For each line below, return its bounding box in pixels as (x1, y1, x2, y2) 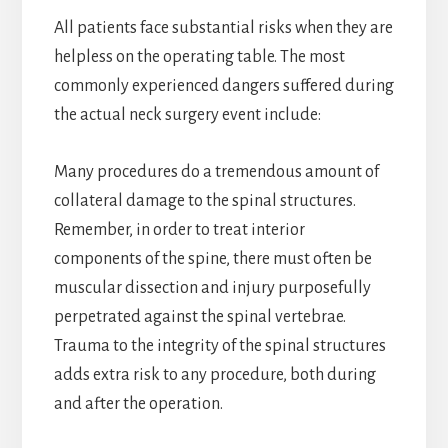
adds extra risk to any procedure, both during (53, 365, 376, 384)
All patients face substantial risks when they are (53, 18, 393, 37)
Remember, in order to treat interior (53, 220, 305, 239)
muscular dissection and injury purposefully (53, 278, 371, 297)
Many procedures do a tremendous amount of (53, 162, 379, 181)
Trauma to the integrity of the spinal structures (53, 336, 386, 355)
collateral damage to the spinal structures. (53, 191, 356, 210)
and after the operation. (53, 394, 223, 413)
